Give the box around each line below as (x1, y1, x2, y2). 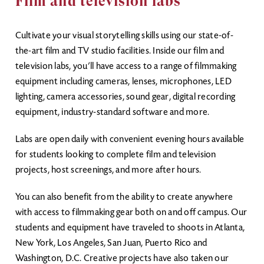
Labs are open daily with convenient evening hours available (15, 135, 245, 144)
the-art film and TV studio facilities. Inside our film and (15, 47, 224, 56)
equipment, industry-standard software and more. (15, 108, 212, 117)
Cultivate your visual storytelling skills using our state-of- (15, 31, 233, 41)
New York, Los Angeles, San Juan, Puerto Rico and (15, 239, 207, 248)
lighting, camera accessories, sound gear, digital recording (15, 93, 236, 102)
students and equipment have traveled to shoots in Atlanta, (15, 223, 245, 233)
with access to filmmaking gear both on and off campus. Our (15, 208, 247, 217)
